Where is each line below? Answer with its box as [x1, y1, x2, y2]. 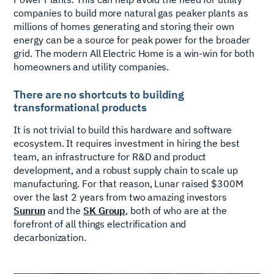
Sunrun [13, 204, 45, 217]
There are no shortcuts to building [13, 86, 185, 102]
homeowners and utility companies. [13, 60, 169, 73]
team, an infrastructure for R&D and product [13, 150, 207, 163]
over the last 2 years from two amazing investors [13, 191, 227, 204]
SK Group [83, 204, 126, 217]
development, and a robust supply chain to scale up [13, 164, 238, 177]
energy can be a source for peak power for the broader [13, 33, 251, 46]
